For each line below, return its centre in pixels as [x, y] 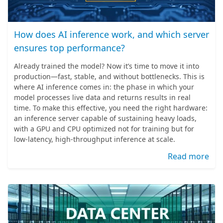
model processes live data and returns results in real [102, 97]
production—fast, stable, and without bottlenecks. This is [109, 76]
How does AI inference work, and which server [111, 34]
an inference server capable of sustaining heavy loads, [105, 118]
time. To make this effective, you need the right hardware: [111, 108]
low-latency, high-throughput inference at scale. [95, 139]
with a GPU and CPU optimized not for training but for [104, 129]
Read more [188, 156]
